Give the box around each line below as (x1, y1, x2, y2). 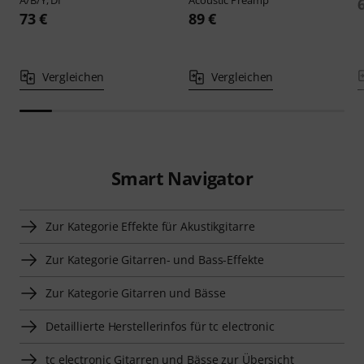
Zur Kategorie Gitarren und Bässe (45, 284, 226, 301)
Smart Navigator (110, 165, 253, 190)
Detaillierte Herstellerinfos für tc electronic (45, 318, 275, 334)
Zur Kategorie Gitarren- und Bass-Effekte (45, 251, 264, 267)
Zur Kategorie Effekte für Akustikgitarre (45, 218, 255, 234)
